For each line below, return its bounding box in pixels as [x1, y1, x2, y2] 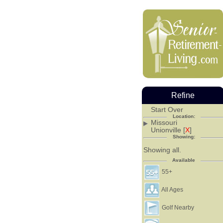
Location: [172, 113, 195, 119]
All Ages [160, 186, 184, 193]
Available [172, 157, 196, 163]
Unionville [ [150, 125, 185, 134]
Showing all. [143, 145, 182, 154]
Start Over [150, 105, 183, 113]
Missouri [150, 118, 177, 126]
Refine [171, 91, 195, 100]
